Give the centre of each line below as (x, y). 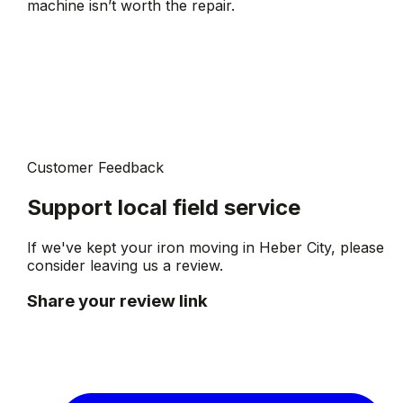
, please (358, 247)
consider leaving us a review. (125, 265)
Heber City (296, 247)
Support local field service (164, 207)
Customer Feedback (96, 167)
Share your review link (118, 301)
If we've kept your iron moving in (143, 247)
